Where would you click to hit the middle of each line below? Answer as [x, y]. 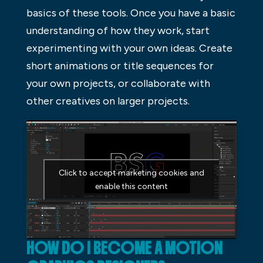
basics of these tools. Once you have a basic [131, 13]
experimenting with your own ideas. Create [129, 48]
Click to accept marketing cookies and [131, 173]
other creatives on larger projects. [108, 101]
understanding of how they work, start [118, 31]
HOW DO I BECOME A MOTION [124, 248]
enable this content [131, 186]
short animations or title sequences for [120, 66]
